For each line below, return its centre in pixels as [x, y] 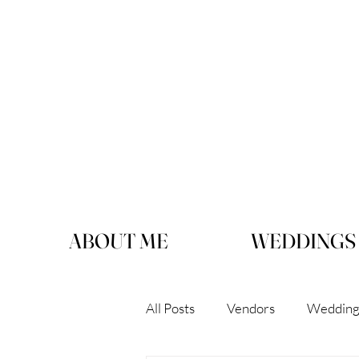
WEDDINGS [303, 241]
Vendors [251, 308]
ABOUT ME [118, 241]
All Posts [170, 308]
